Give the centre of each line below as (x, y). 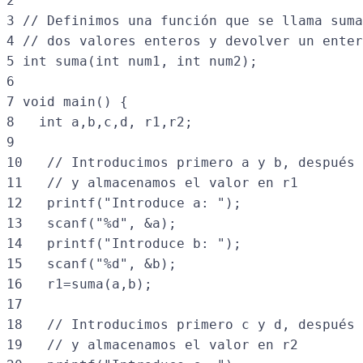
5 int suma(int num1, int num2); (132, 62)
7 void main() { (67, 102)
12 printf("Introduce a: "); (124, 203)
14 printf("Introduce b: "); (124, 244)
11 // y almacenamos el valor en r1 (152, 183)
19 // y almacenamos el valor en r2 (152, 345)
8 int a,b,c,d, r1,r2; (100, 122)
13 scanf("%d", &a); (92, 224)
